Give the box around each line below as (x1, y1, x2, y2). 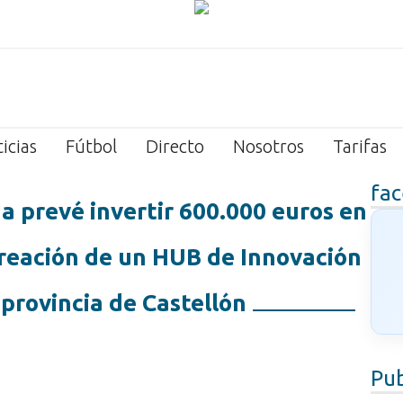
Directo (146, 136, 204, 157)
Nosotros (233, 136, 304, 157)
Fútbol (66, 136, 117, 157)
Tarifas (333, 136, 387, 157)
